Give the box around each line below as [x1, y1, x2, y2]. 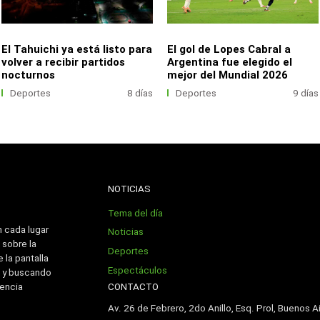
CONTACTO [108, 281, 159, 293]
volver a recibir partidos [1, 56, 126, 69]
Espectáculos [108, 264, 168, 276]
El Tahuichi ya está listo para [1, 43, 153, 56]
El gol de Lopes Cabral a [167, 43, 291, 56]
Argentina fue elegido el [167, 56, 293, 69]
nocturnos [1, 69, 56, 82]
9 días [292, 87, 319, 99]
